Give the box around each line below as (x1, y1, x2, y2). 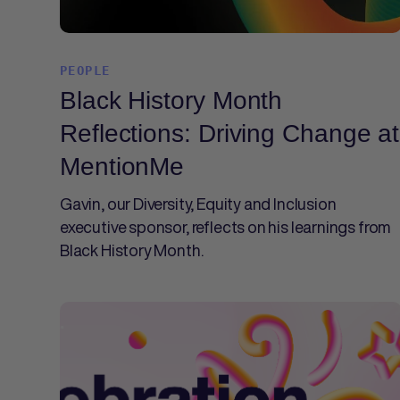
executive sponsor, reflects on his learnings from (60, 215, 392, 238)
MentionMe (60, 153, 185, 180)
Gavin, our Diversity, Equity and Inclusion (60, 192, 337, 215)
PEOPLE (60, 63, 111, 78)
